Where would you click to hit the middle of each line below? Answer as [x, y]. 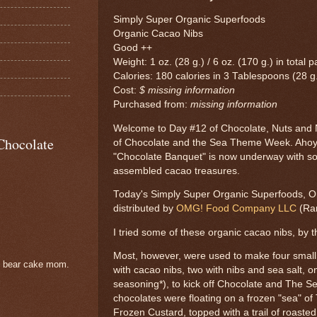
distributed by [145, 209]
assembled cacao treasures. [177, 171]
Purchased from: [152, 105]
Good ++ [133, 48]
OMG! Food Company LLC [236, 209]
